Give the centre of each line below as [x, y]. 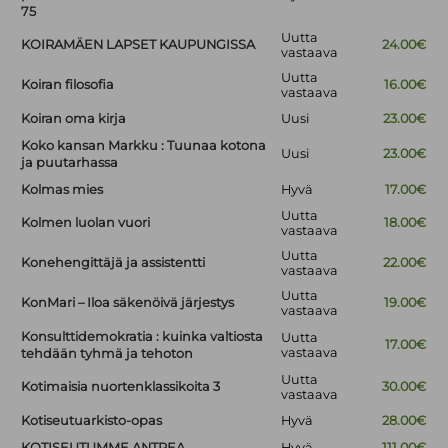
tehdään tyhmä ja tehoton [107, 354]
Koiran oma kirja [74, 119]
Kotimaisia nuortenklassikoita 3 [121, 387]
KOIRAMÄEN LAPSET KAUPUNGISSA [138, 45]
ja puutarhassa [70, 163]
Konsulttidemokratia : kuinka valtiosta [142, 337]
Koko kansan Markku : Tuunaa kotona [144, 146]
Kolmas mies [62, 190]
